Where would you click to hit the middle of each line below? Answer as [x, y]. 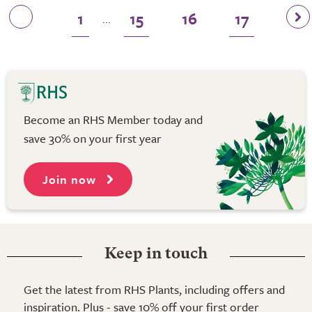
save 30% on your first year [93, 138]
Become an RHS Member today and [113, 119]
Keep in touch [156, 254]
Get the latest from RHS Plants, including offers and [154, 289]
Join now [71, 179]
